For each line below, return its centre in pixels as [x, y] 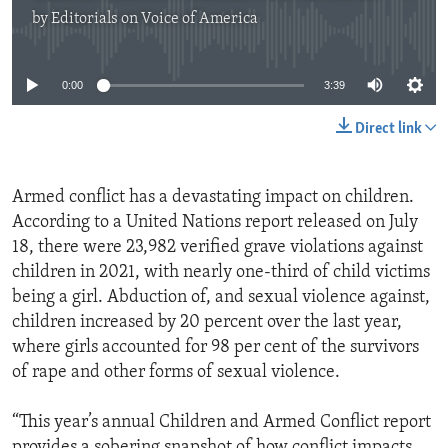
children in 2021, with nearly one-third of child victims [221, 273]
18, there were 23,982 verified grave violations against [217, 248]
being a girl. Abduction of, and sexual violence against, [221, 298]
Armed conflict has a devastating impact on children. [213, 198]
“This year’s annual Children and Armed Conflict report [221, 423]
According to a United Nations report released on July [215, 223]
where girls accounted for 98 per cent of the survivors [215, 348]
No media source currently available [232, 31]
